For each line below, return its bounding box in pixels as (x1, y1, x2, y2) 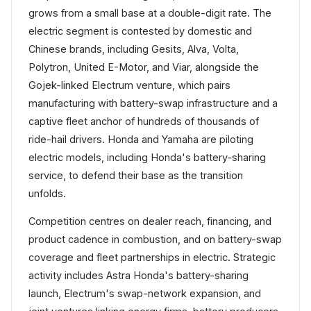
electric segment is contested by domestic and (28, 25, 252, 37)
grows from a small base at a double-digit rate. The (28, 7, 271, 19)
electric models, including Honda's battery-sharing (28, 151, 266, 164)
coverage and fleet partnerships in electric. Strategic (28, 251, 276, 264)
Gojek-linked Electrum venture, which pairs (28, 79, 230, 92)
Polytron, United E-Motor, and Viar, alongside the (28, 61, 259, 74)
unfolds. (28, 187, 66, 200)
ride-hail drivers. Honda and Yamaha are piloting (28, 133, 253, 146)
